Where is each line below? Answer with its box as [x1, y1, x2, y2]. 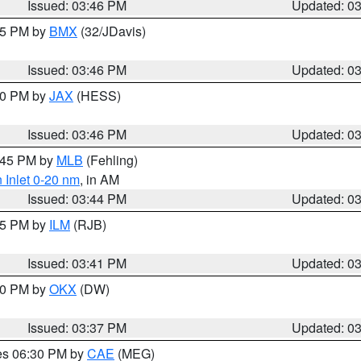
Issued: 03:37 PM [27, 318, 127, 337]
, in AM [80, 170, 119, 189]
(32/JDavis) [77, 22, 146, 40]
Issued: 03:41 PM [27, 254, 127, 272]
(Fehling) [83, 151, 138, 169]
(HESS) [73, 86, 121, 105]
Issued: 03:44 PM [27, 189, 127, 208]
